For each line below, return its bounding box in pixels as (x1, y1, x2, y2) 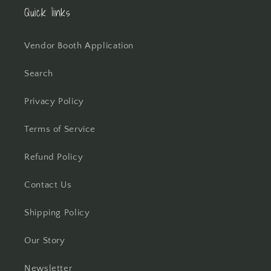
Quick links (24, 3, 71, 22)
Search (24, 68, 53, 79)
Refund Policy (24, 152, 83, 162)
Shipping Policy (24, 207, 90, 218)
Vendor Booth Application (24, 41, 134, 51)
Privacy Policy (24, 96, 84, 106)
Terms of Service (24, 124, 96, 134)
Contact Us (24, 180, 72, 190)
